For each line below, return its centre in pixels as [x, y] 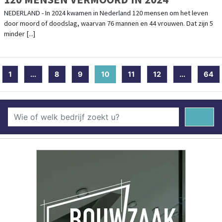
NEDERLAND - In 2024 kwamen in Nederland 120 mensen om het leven [106, 13]
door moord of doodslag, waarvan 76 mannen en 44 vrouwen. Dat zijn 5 [109, 23]
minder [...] [20, 33]
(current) [126, 74]
